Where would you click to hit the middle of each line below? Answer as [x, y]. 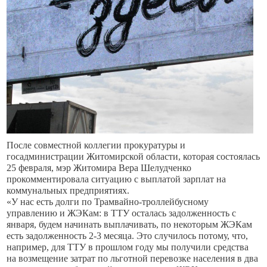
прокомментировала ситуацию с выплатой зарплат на [117, 179]
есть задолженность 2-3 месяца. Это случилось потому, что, [128, 236]
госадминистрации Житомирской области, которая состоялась [133, 156]
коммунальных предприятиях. [68, 190]
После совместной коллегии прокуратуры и [96, 145]
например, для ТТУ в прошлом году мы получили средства [128, 247]
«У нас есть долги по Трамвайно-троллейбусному [108, 202]
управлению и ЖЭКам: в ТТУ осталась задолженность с [122, 213]
